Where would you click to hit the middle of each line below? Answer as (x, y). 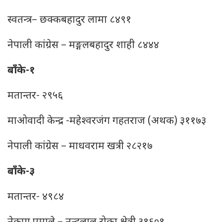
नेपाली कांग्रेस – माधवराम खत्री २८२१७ (80, 147)
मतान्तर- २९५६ (35, 96)
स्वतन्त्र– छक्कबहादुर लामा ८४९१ (69, 20)
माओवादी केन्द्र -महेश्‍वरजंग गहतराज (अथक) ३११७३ (107, 121)
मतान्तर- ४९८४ (36, 197)
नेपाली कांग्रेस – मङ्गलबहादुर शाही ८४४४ (83, 46)
